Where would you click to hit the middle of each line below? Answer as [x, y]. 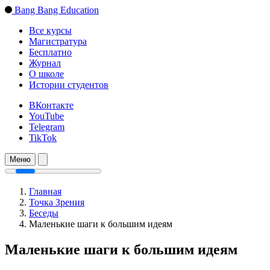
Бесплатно [50, 52]
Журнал [45, 63]
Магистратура [58, 41]
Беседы [44, 213]
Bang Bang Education [57, 10]
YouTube [46, 116]
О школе [46, 74]
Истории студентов [69, 85]
